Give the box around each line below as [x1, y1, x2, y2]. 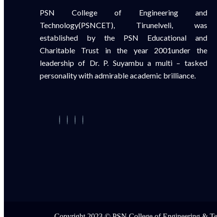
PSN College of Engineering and [40, 8, 207, 17]
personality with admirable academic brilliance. [40, 71, 196, 80]
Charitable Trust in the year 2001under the [40, 46, 207, 55]
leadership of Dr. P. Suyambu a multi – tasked [40, 58, 207, 67]
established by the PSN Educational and [40, 33, 207, 42]
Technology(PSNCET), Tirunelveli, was [40, 20, 207, 30]
